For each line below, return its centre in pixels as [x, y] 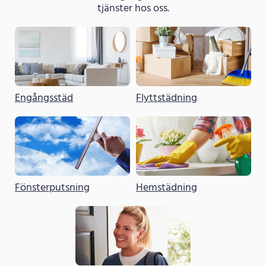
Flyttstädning [167, 98]
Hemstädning [167, 188]
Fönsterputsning [52, 188]
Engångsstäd [44, 98]
